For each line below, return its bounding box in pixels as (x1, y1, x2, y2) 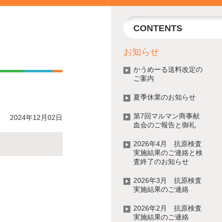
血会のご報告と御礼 (133, 121, 196, 129)
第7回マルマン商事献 (133, 112, 200, 120)
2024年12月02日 (10, 113, 62, 121)
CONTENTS (133, 23, 182, 33)
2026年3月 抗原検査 (133, 176, 202, 184)
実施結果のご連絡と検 (133, 149, 203, 157)
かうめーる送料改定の (133, 65, 203, 73)
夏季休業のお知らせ (133, 93, 196, 101)
